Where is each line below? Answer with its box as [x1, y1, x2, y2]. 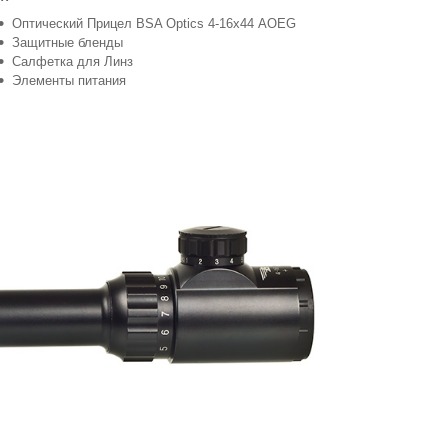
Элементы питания [12, 72, 126, 88]
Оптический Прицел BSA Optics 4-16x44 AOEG [12, 15, 296, 31]
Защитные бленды [12, 34, 123, 50]
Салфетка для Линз [12, 53, 133, 69]
